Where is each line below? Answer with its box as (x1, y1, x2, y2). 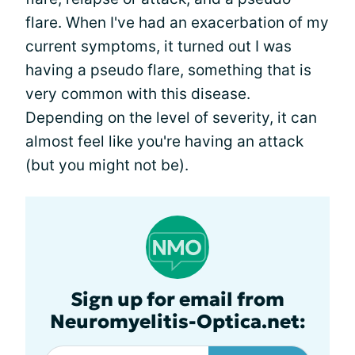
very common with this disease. (25, 85, 250, 103)
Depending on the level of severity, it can (25, 109, 317, 127)
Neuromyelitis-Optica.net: (49, 310, 306, 334)
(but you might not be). (25, 156, 189, 174)
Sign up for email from (71, 288, 284, 311)
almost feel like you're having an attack (25, 132, 303, 151)
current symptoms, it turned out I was (25, 37, 292, 55)
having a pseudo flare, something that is (25, 61, 311, 79)
